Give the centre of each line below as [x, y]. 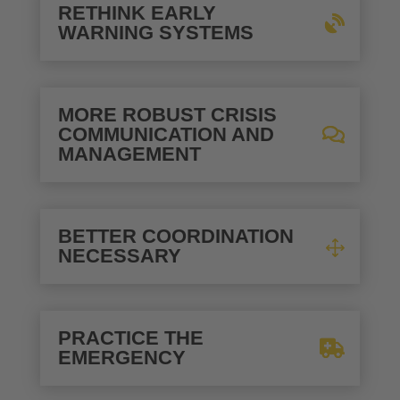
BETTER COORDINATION [175, 236]
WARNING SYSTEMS [155, 32]
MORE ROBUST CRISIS [167, 114]
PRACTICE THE [130, 337]
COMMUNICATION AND [166, 134]
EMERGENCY [121, 357]
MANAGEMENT [129, 154]
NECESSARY [119, 255]
